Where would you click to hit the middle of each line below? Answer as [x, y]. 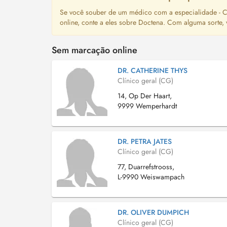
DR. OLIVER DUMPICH [153, 212]
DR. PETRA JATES [145, 141]
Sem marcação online [94, 50]
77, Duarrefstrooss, [146, 167]
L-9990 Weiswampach [151, 177]
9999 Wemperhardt [147, 106]
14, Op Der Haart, [145, 96]
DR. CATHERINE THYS [153, 70]
